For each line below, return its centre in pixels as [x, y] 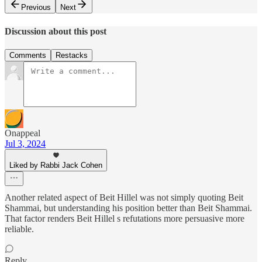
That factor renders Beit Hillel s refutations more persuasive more [125, 218]
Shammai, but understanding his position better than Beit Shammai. [128, 208]
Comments [28, 55]
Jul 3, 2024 [25, 143]
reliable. [19, 229]
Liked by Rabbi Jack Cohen [56, 165]
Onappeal [23, 133]
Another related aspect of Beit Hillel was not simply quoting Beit [124, 197]
